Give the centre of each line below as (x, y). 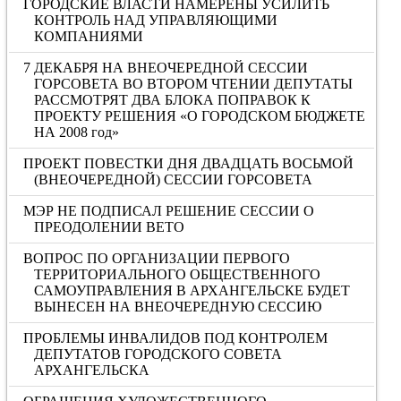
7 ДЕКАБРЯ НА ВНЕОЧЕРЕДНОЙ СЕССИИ (166, 68)
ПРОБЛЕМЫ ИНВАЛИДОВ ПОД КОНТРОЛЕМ (176, 338)
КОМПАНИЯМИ (88, 36)
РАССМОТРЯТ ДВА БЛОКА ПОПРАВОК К (172, 100)
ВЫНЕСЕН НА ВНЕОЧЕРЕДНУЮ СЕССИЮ (177, 307)
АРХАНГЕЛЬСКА (91, 370)
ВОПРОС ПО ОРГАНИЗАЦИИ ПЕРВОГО (157, 258)
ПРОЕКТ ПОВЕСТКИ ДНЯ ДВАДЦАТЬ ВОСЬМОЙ (189, 163)
